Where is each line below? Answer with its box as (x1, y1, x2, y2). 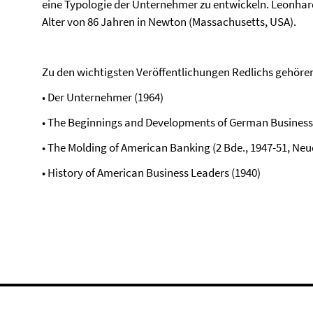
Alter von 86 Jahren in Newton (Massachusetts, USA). (42, 14, 296, 29)
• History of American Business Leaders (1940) (42, 165, 261, 180)
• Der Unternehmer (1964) (42, 89, 163, 105)
